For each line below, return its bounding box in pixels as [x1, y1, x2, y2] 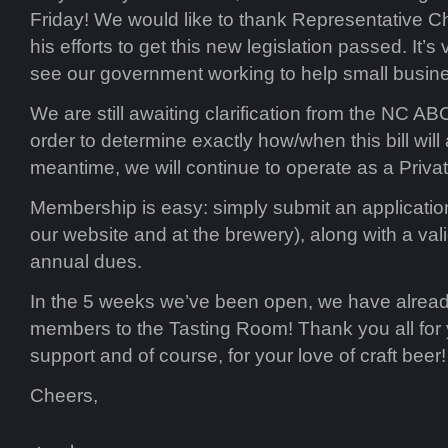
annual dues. [30, 250, 142, 272]
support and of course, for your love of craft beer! [30, 344, 446, 366]
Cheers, [30, 384, 98, 406]
